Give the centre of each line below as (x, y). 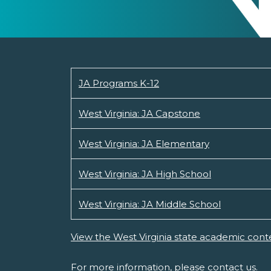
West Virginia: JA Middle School (150, 204)
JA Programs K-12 (119, 83)
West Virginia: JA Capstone (139, 113)
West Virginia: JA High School (145, 174)
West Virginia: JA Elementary (144, 144)
